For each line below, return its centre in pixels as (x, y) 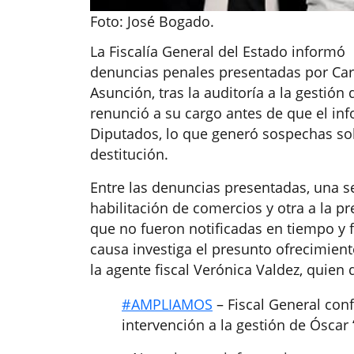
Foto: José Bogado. (152, 22)
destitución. (129, 154)
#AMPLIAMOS (167, 305)
